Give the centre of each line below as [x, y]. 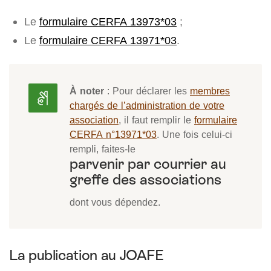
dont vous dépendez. [115, 202]
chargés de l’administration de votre [147, 106]
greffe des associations [145, 180]
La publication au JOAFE [87, 255]
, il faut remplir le [156, 120]
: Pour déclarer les [147, 91]
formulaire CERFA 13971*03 [108, 41]
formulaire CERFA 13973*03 [108, 22]
